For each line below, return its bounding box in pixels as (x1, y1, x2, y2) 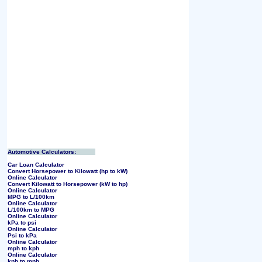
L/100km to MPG (8, 206, 54, 213)
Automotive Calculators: (8, 149, 76, 155)
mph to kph (8, 245, 39, 251)
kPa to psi (8, 219, 36, 226)
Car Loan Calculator (8, 161, 64, 168)
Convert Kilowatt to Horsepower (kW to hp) (8, 181, 127, 187)
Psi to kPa (8, 232, 37, 239)
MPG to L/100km (8, 194, 54, 200)
